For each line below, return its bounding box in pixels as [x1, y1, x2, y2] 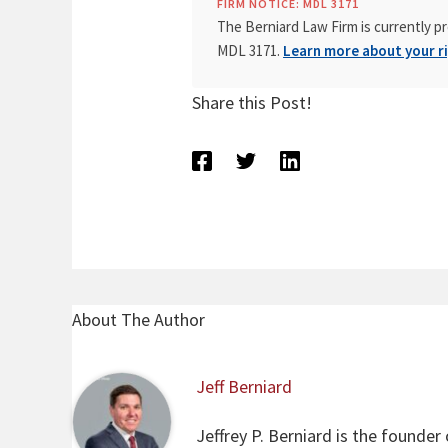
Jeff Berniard [195, 375, 292, 399]
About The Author [72, 308, 205, 332]
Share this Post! [192, 91, 313, 115]
